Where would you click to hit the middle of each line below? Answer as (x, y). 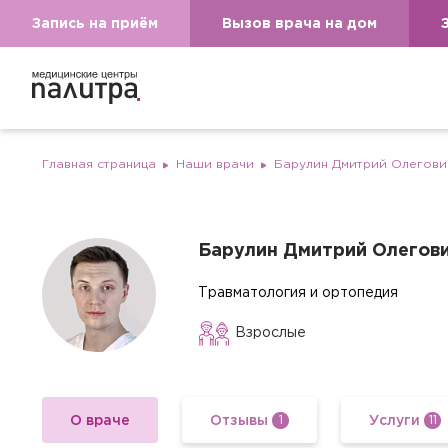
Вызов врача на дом (299, 23)
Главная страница (99, 164)
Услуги (394, 420)
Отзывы (239, 420)
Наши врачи (215, 164)
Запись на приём (95, 23)
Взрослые (270, 333)
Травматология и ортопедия (298, 292)
